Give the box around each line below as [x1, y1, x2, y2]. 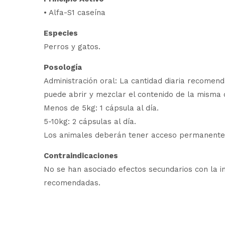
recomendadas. [44, 178, 100, 187]
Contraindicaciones [44, 151, 118, 160]
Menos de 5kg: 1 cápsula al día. [44, 103, 159, 113]
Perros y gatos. [44, 42, 100, 51]
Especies [44, 28, 78, 38]
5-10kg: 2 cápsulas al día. [44, 117, 136, 126]
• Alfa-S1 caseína [44, 8, 105, 17]
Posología [44, 62, 82, 72]
